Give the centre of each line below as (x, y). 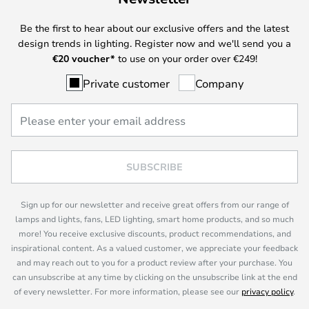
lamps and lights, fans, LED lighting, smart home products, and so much (154, 219)
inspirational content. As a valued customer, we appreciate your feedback (154, 248)
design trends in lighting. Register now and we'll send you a (154, 43)
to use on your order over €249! (186, 58)
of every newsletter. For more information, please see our (128, 291)
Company (219, 83)
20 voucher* (86, 58)
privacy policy (267, 291)
